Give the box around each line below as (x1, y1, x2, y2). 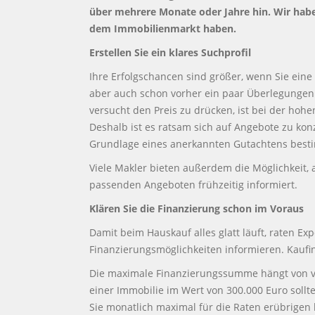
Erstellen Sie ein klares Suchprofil (89, 46, 251, 59)
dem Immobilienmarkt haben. (89, 22, 236, 35)
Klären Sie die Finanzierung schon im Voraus (89, 202, 304, 215)
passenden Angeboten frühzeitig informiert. (89, 178, 297, 191)
